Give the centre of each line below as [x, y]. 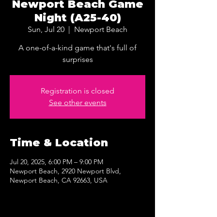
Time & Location [59, 143]
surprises [77, 59]
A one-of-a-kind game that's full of [77, 48]
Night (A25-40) [77, 18]
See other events [77, 102]
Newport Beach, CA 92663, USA [59, 180]
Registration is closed [77, 91]
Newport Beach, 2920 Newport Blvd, [65, 171]
